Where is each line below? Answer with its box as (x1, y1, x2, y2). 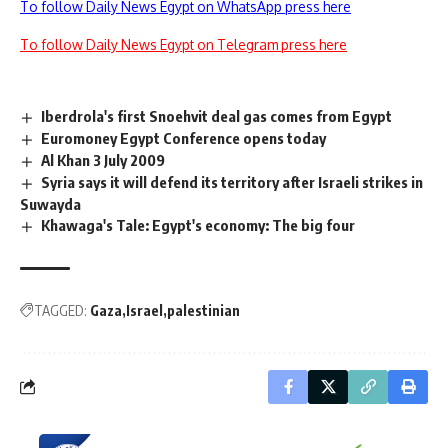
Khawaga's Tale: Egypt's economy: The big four (41, 215, 356, 234)
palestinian (167, 301, 240, 319)
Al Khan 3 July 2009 (41, 151, 166, 170)
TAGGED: (34, 301, 87, 319)
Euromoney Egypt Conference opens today (41, 129, 327, 148)
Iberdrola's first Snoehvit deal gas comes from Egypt (41, 107, 393, 126)
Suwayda (20, 194, 81, 213)
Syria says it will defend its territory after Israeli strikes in (41, 173, 424, 192)
